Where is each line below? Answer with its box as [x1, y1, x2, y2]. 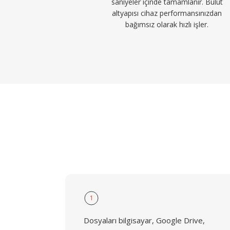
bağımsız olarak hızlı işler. [125, 20, 209, 29]
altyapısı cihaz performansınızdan [112, 8, 222, 18]
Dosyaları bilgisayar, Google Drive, [84, 215, 205, 225]
